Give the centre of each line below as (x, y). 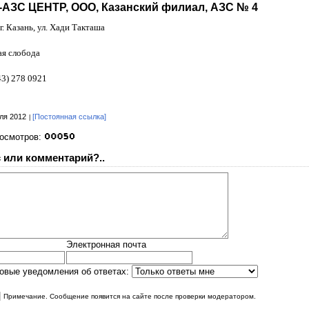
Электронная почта (106, 244)
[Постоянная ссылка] (69, 117)
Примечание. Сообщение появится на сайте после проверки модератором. (130, 296)
